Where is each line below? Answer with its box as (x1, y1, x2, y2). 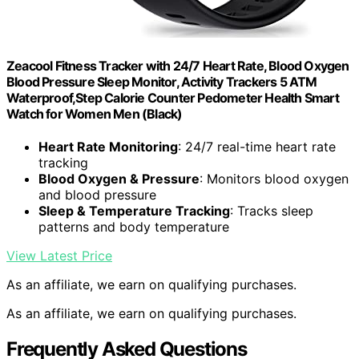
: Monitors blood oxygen (200, 171, 349, 188)
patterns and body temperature (38, 219, 229, 236)
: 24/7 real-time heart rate (178, 139, 336, 155)
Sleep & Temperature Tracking (38, 203, 230, 220)
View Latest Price (6, 248, 112, 264)
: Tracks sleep (230, 203, 313, 220)
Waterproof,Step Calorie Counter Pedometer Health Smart (6, 89, 339, 106)
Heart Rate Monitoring (38, 139, 178, 155)
